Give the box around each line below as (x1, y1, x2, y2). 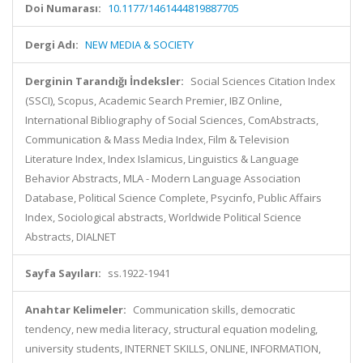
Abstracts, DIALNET (25, 229, 116, 244)
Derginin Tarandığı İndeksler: (25, 74, 184, 88)
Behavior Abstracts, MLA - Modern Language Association (25, 171, 301, 186)
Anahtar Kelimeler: (25, 302, 126, 317)
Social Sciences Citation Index (190, 74, 335, 88)
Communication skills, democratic (133, 302, 295, 317)
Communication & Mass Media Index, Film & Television (25, 132, 289, 147)
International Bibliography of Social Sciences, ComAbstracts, (25, 113, 318, 127)
